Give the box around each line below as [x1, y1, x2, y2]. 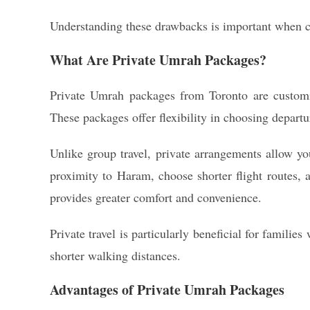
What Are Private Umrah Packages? [50, 50, 266, 70]
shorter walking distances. [50, 247, 181, 264]
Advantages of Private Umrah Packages [50, 280, 284, 300]
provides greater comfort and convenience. [50, 189, 262, 206]
